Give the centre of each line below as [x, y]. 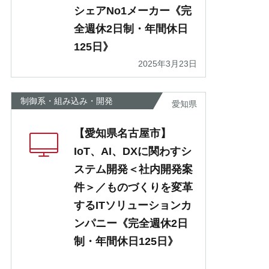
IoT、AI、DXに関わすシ [133, 152]
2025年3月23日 [168, 64]
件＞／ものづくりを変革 [133, 188]
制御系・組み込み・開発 [67, 101]
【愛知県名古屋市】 [122, 134]
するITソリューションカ [133, 206]
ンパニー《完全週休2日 [131, 224]
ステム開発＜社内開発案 [133, 170]
